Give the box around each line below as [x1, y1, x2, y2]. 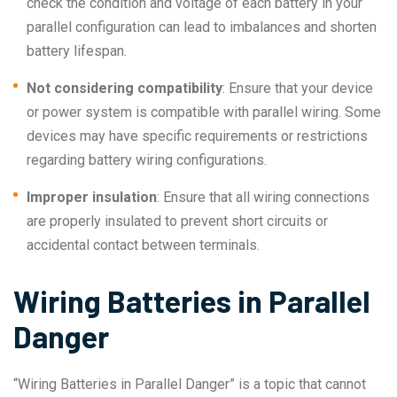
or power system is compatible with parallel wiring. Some [27, 104, 381, 121]
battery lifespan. [27, 43, 127, 60]
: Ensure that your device [222, 80, 373, 97]
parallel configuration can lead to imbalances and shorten [27, 19, 377, 36]
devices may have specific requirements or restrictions [27, 128, 368, 145]
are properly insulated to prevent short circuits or [27, 213, 328, 230]
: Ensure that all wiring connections [157, 189, 370, 206]
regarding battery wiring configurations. [27, 152, 267, 169]
